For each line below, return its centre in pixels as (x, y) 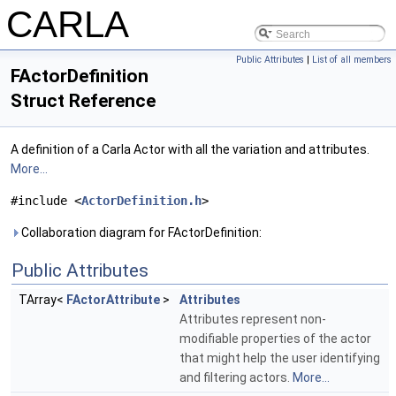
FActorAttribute (113, 300)
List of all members (352, 60)
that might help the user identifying (280, 358)
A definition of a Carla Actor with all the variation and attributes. (190, 149)
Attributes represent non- (253, 319)
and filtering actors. (236, 377)
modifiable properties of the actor (275, 339)
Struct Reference (83, 101)
